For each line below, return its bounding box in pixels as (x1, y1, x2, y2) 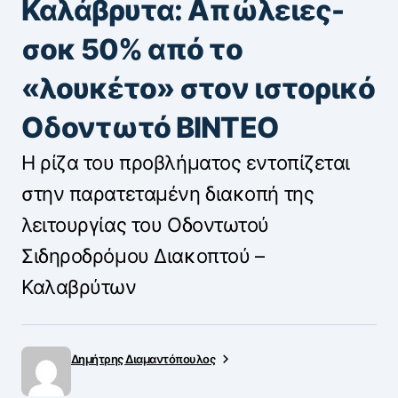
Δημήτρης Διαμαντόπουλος (71, 352, 216, 367)
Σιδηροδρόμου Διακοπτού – (21, 244, 265, 268)
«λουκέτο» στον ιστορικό (21, 71, 375, 107)
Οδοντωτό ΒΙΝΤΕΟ (21, 110, 278, 146)
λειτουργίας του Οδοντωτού (21, 213, 269, 237)
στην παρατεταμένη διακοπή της (21, 182, 314, 206)
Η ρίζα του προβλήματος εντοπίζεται (21, 151, 351, 175)
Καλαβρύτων (21, 275, 137, 299)
